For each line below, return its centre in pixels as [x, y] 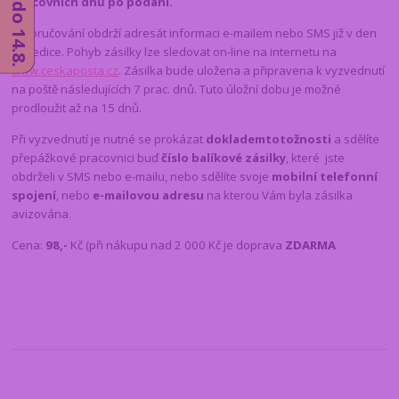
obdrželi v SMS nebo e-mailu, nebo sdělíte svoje [142, 177]
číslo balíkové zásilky [224, 158]
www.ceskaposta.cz [65, 71]
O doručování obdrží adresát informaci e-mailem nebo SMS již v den [195, 33]
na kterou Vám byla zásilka [280, 195]
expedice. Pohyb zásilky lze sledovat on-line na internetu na [175, 52]
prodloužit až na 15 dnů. [77, 108]
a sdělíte [357, 139]
